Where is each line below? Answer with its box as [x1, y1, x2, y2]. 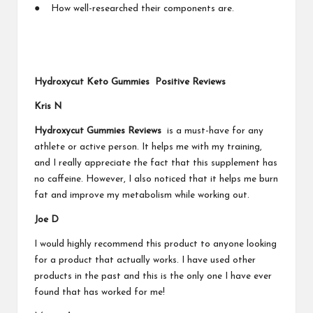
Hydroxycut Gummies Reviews [34, 126, 164, 136]
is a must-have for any [164, 126, 263, 136]
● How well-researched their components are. [34, 3, 234, 13]
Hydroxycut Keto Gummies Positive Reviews [34, 77, 228, 87]
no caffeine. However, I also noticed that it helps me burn [34, 174, 278, 184]
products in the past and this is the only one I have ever [34, 271, 272, 281]
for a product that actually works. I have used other [34, 255, 256, 265]
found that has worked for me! [34, 287, 165, 297]
